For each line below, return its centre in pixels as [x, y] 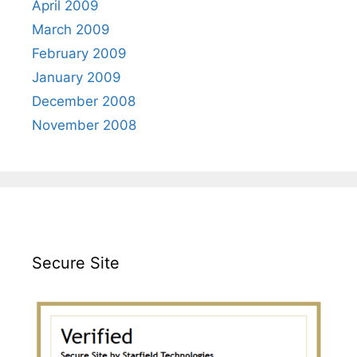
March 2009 [71, 29]
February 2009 [79, 53]
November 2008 [84, 125]
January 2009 [76, 77]
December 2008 [84, 101]
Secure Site [76, 263]
